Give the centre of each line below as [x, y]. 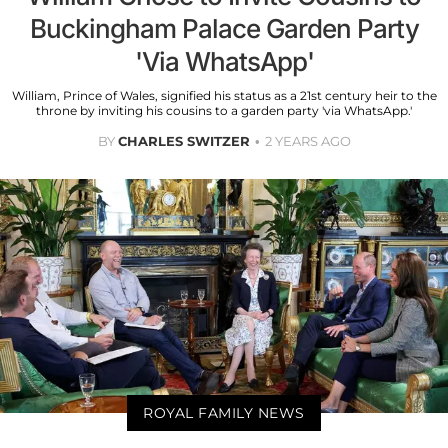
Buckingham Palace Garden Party [224, 28]
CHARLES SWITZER [183, 140]
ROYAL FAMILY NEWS [224, 413]
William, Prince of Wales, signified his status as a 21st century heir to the [224, 95]
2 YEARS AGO [307, 140]
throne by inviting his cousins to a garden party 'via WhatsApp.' [224, 110]
